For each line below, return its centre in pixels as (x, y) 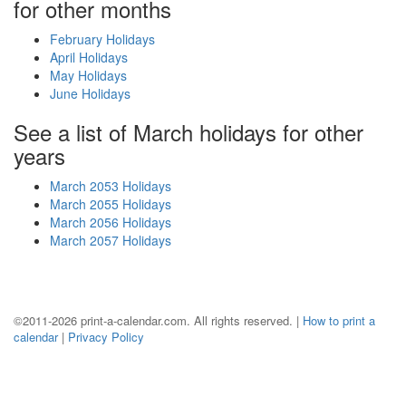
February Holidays (102, 39)
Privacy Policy (106, 337)
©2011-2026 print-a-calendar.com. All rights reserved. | (158, 320)
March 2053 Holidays (111, 186)
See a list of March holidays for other (188, 132)
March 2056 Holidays (111, 222)
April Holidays (89, 57)
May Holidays (88, 75)
